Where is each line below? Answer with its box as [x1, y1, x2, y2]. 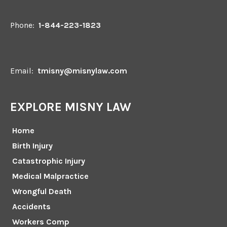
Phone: [10, 20, 36, 30]
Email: [10, 66, 35, 76]
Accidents [12, 202, 51, 212]
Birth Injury [12, 141, 53, 151]
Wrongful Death [12, 186, 71, 197]
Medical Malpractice [12, 171, 89, 181]
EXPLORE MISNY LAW [10, 100, 131, 115]
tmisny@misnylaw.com [37, 66, 127, 76]
